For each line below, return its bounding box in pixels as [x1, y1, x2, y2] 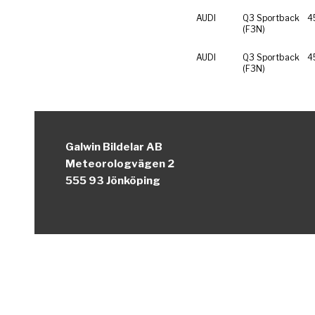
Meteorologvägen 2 [65, 157, 175, 170]
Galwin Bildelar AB [65, 140, 163, 153]
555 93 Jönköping [65, 174, 161, 187]
